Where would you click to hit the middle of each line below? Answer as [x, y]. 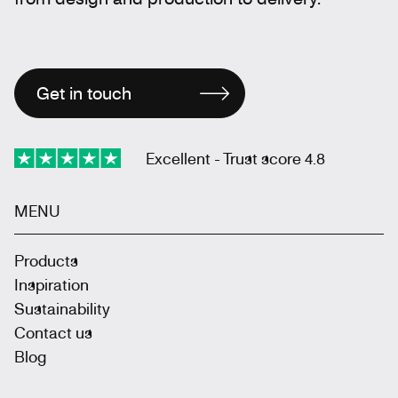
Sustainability [62, 308]
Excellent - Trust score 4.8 [235, 158]
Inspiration [52, 284]
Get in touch [84, 92]
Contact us [53, 332]
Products [46, 260]
